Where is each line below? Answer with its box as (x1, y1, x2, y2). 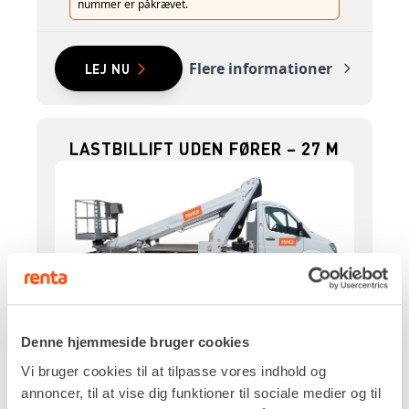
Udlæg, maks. (69, 386, 162, 406)
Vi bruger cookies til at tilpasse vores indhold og (21, 362, 326, 379)
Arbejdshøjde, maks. (69, 342, 207, 362)
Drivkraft (69, 299, 131, 319)
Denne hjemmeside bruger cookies (21, 334, 249, 351)
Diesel (69, 320, 111, 341)
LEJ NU (84, 60, 131, 78)
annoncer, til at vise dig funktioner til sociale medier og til (21, 384, 381, 401)
